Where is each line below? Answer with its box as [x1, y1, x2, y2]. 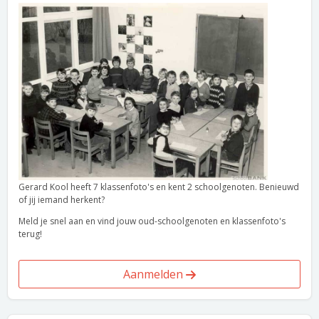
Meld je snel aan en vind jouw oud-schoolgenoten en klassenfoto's [19, 215, 286, 227]
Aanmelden [123, 266, 186, 282]
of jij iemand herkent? [19, 194, 105, 206]
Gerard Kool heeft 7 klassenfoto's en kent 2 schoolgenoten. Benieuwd [19, 181, 299, 193]
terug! [19, 228, 42, 240]
